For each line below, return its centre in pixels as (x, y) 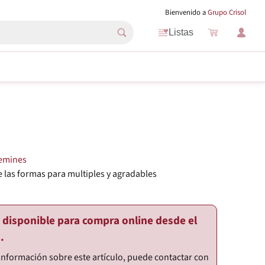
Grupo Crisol (227, 12)
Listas (181, 32)
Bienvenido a (186, 12)
